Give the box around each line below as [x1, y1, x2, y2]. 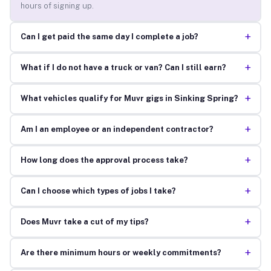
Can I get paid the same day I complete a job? [20, 32, 198, 42]
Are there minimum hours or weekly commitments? [20, 248, 221, 258]
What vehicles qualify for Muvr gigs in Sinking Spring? [20, 94, 238, 103]
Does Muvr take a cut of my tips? [20, 217, 149, 227]
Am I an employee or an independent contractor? [20, 125, 214, 134]
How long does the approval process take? [20, 155, 188, 165]
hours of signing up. [20, 1, 94, 11]
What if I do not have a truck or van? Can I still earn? [20, 63, 226, 73]
